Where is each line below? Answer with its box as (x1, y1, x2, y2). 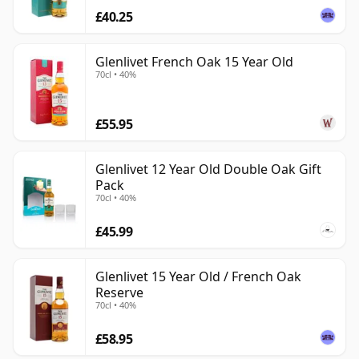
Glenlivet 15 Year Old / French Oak (95, 268, 301, 286)
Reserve (95, 284, 143, 302)
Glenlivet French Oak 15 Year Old (95, 53, 293, 71)
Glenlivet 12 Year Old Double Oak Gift (95, 160, 321, 179)
